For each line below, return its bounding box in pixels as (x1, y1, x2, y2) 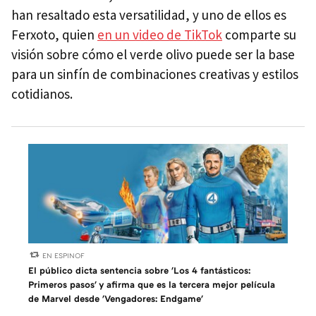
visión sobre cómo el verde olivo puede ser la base (11, 46, 295, 63)
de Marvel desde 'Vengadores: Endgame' (28, 292, 203, 304)
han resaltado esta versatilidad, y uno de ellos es (11, 6, 286, 24)
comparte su (222, 26, 296, 44)
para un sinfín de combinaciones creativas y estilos (11, 66, 298, 83)
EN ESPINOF (42, 250, 85, 260)
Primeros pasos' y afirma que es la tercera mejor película (28, 278, 275, 290)
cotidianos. (11, 85, 73, 103)
